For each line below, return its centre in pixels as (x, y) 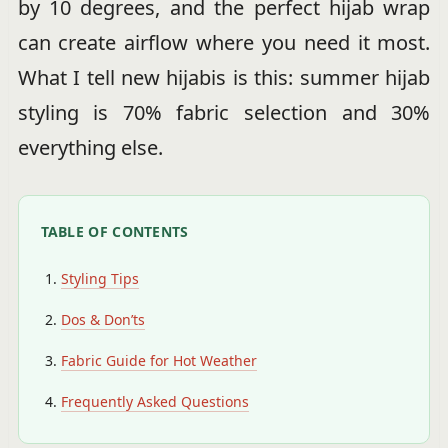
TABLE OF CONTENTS (114, 231)
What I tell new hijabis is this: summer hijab (224, 77)
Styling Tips (99, 278)
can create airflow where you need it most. (224, 42)
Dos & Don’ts (102, 319)
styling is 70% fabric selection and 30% (224, 112)
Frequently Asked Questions (154, 401)
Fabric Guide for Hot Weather (158, 360)
